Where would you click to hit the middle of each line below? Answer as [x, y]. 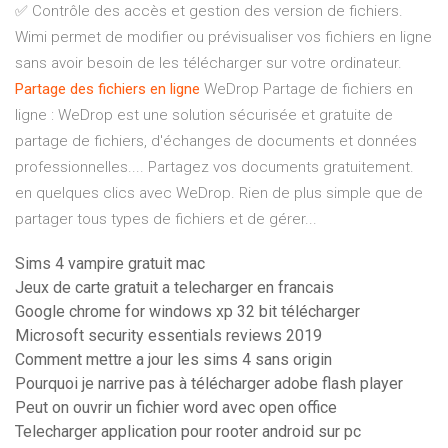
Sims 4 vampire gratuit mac [110, 264]
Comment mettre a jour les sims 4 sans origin [173, 360]
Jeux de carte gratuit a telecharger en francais [174, 288]
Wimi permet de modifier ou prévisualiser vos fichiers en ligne [223, 37]
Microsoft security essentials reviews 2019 [168, 336]
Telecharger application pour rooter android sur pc [188, 432]
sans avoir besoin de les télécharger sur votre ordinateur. [208, 63]
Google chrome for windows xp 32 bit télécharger [187, 312]
